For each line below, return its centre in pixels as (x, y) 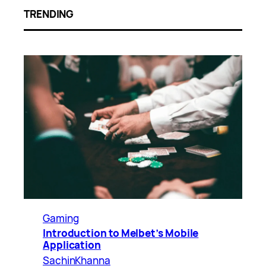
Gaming (61, 218)
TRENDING (49, 14)
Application (72, 245)
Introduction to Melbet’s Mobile (121, 233)
